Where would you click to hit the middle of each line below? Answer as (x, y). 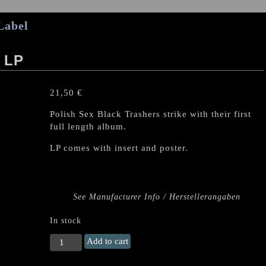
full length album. (88, 126)
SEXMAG (70, 240)
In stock (66, 220)
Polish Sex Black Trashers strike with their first (151, 114)
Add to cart (108, 241)
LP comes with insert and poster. (119, 148)
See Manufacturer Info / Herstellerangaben (157, 197)
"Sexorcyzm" (77, 252)
